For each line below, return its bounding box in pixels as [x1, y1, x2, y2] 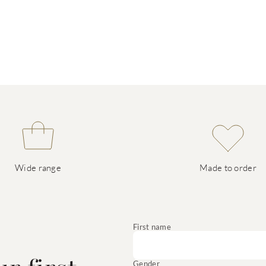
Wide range [15, 162, 61, 173]
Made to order [199, 162, 256, 173]
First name [133, 222, 171, 232]
